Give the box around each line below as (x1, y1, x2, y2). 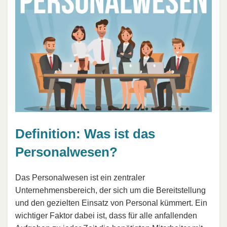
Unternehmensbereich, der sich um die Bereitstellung (15, 185, 206, 195)
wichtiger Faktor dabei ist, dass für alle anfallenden (15, 211, 197, 220)
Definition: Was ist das (15, 126, 155, 142)
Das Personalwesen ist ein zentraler (15, 173, 145, 182)
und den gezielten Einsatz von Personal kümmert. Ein (15, 198, 207, 207)
